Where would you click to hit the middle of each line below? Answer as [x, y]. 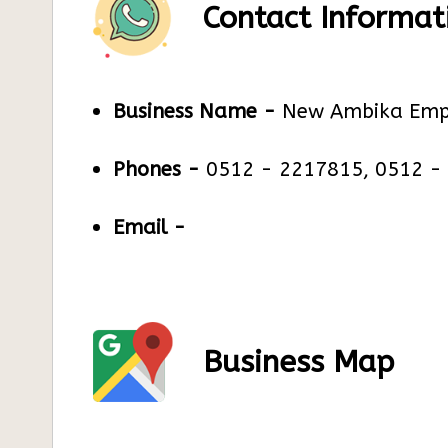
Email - [149, 227]
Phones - [156, 169]
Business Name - [194, 111]
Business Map [298, 362]
